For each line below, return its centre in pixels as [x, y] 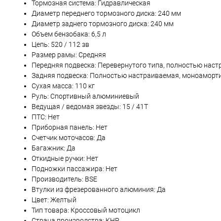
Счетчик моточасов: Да [69, 138]
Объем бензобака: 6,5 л [69, 34]
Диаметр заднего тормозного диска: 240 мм [103, 24]
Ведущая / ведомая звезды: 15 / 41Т [90, 107]
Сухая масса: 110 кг [63, 86]
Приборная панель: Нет [70, 128]
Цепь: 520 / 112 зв [60, 45]
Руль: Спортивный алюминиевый [85, 96]
